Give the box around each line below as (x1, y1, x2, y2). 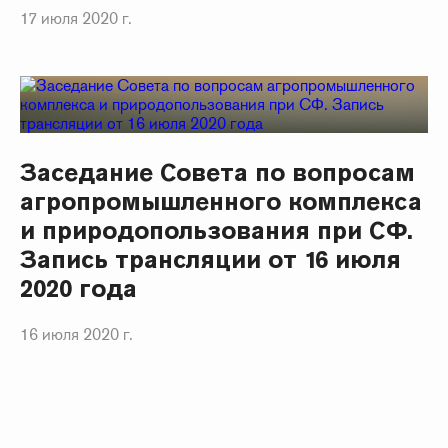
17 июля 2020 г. (20, 7, 132, 29)
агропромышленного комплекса (20, 185, 422, 217)
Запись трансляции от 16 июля (20, 243, 401, 275)
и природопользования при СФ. (20, 214, 413, 246)
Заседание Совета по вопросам (20, 156, 415, 188)
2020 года (20, 272, 138, 304)
